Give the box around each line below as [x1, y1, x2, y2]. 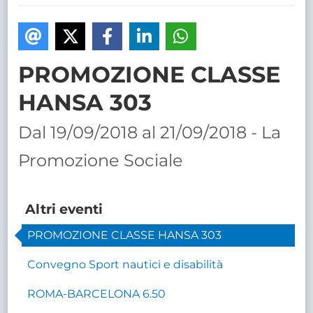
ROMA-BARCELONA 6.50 [27, 286, 166, 300]
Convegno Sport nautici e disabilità [27, 257, 224, 271]
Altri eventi [25, 200, 103, 217]
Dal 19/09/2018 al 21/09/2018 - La [18, 122, 282, 143]
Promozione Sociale [18, 150, 184, 170]
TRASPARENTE [138, 6, 221, 20]
